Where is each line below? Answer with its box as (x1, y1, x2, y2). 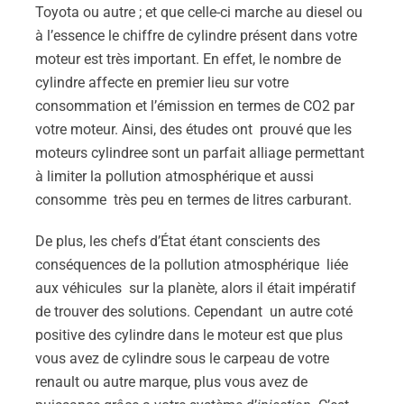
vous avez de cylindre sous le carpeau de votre (35, 350, 329, 367)
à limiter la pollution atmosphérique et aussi (35, 168, 317, 185)
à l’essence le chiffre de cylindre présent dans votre (35, 27, 357, 44)
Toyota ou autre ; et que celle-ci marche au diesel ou (35, 4, 363, 21)
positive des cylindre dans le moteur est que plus (35, 326, 343, 344)
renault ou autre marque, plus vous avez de (35, 373, 308, 390)
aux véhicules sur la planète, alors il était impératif (35, 280, 356, 297)
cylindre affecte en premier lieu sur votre (35, 74, 289, 91)
